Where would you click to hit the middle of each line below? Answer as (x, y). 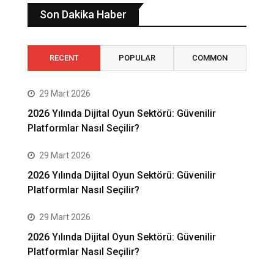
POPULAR (137, 58)
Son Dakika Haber (83, 15)
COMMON (210, 58)
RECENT (64, 58)
